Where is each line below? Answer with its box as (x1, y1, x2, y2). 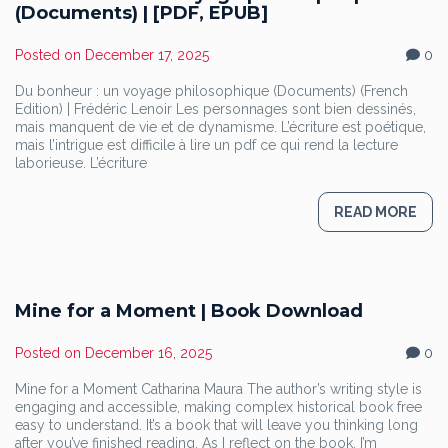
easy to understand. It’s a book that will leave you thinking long (15, 417, 418, 433)
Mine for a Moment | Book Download (15, 300, 363, 322)
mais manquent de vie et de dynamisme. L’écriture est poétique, (15, 119, 426, 135)
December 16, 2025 (85, 345, 212, 361)
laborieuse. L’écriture (15, 155, 147, 171)
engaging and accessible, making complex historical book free (15, 399, 422, 415)
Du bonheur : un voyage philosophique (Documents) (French (15, 83, 408, 99)
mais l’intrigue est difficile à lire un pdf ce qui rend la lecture (15, 137, 398, 153)
